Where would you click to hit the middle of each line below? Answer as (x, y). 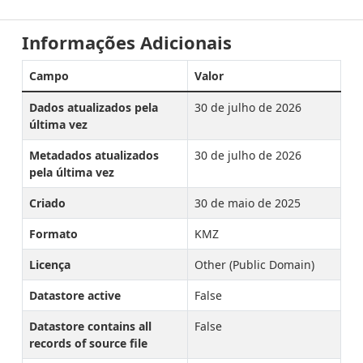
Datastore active (75, 295)
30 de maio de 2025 (248, 203)
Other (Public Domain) (254, 265)
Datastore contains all (90, 326)
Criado (47, 203)
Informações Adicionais (127, 43)
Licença (50, 265)
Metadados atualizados (94, 155)
